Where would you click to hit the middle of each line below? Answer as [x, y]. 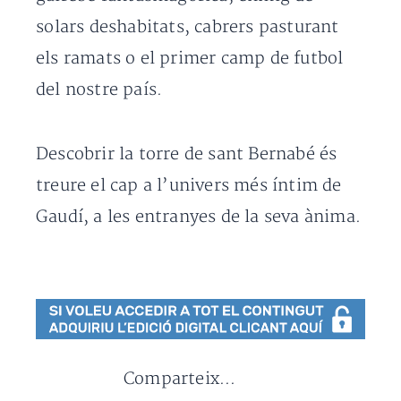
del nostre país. [99, 90]
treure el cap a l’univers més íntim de [189, 186]
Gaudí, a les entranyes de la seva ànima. [199, 217]
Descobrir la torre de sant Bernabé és [187, 154]
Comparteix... [180, 380]
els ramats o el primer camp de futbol [190, 59]
